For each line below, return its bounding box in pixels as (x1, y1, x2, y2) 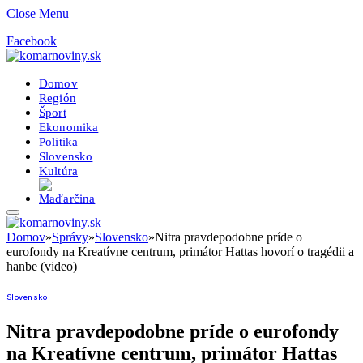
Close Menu (6, 6, 69, 20)
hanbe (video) (6, 259, 77, 273)
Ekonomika (39, 120, 99, 134)
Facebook (6, 34, 57, 48)
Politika (39, 135, 79, 148)
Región (39, 91, 76, 105)
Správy (52, 230, 88, 244)
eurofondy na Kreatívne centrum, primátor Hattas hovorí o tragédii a (6, 245, 354, 258)
